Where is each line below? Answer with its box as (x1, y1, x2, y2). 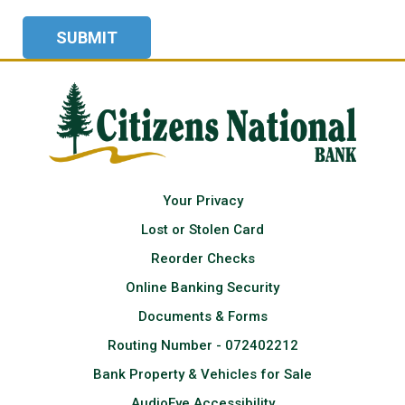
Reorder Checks (150, 250, 255, 267)
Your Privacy (162, 192, 243, 209)
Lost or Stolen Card (141, 221, 264, 238)
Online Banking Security (126, 278, 279, 296)
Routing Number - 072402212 (107, 336, 298, 353)
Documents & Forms (137, 307, 268, 325)
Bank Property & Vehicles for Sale (93, 365, 312, 382)
